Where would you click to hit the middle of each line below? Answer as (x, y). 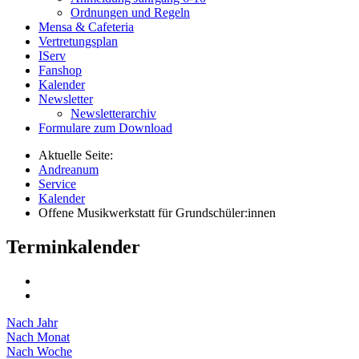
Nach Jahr (32, 322)
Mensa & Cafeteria (86, 26)
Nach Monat (38, 337)
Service (57, 184)
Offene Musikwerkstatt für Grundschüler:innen (157, 212)
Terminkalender (73, 246)
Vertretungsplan (78, 41)
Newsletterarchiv (113, 113)
